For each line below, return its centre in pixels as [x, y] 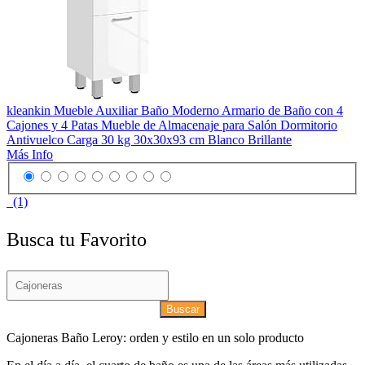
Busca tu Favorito [77, 239]
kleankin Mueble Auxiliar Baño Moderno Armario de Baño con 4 [175, 111]
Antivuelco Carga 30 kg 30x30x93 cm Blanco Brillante [149, 140]
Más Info [30, 155]
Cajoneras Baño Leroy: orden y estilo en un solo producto [155, 337]
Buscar [182, 309]
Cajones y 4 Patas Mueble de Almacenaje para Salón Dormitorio [172, 125]
